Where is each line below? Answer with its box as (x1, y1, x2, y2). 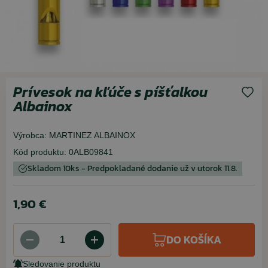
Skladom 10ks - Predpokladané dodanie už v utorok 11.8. (28, 162, 237, 175)
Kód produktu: (13, 147, 66, 157)
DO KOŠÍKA (166, 232, 221, 248)
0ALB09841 (69, 147, 113, 157)
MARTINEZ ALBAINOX (49, 130, 135, 140)
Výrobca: (13, 130, 47, 140)
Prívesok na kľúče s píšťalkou (13, 81, 208, 102)
